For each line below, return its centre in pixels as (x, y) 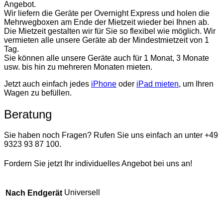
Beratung (28, 114)
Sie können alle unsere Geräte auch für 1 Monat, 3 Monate (107, 58)
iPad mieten (158, 84)
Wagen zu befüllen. (38, 93)
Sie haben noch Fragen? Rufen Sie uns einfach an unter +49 (111, 135)
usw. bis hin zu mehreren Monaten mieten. (78, 67)
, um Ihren (196, 84)
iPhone (104, 84)
